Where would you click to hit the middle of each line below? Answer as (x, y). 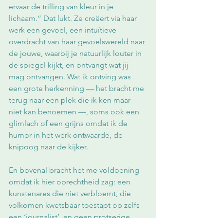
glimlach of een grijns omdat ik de (69, 123)
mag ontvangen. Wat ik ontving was (71, 77)
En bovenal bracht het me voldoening (75, 170)
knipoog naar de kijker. (49, 147)
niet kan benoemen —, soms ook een (75, 112)
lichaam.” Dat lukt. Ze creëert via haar (74, 18)
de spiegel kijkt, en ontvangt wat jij (70, 65)
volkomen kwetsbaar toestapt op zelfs (75, 205)
